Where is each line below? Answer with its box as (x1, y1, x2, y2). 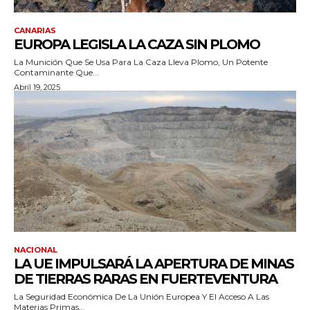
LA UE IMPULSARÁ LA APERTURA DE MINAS (14, 255, 293, 272)
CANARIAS (14, 25, 56, 35)
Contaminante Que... (14, 66, 99, 77)
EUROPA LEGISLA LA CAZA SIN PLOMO (14, 35, 259, 53)
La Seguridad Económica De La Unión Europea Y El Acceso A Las (14, 291, 269, 302)
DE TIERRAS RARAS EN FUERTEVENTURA (14, 270, 277, 287)
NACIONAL (14, 244, 57, 255)
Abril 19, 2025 (14, 82, 60, 92)
